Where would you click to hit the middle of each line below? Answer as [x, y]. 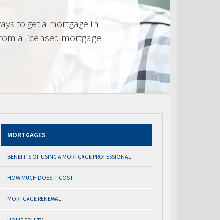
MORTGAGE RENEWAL [34, 199]
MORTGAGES [27, 135]
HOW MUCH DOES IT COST [40, 178]
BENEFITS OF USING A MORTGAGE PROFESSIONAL [69, 156]
